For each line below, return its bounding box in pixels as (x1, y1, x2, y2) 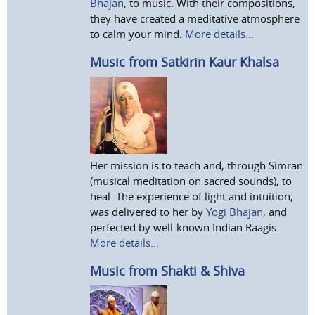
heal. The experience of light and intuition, (90, 188, 294, 203)
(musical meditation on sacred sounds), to (90, 173, 292, 188)
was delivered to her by (90, 204, 207, 219)
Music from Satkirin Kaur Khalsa (90, 53, 280, 70)
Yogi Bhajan (206, 204, 264, 219)
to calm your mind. (90, 26, 186, 41)
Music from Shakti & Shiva (90, 262, 245, 279)
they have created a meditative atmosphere (90, 11, 300, 25)
